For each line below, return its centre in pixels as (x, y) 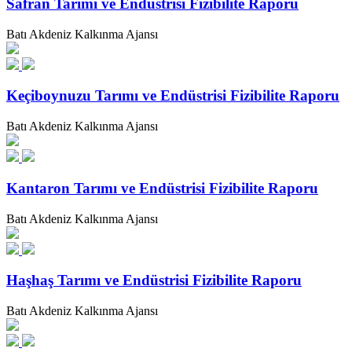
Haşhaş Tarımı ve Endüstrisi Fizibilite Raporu (154, 280)
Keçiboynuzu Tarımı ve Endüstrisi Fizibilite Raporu (173, 96)
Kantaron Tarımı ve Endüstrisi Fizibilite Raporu (162, 188)
